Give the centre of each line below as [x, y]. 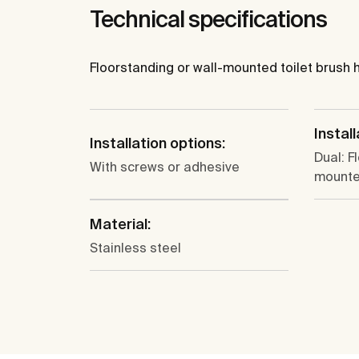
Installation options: [157, 143]
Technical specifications [208, 19]
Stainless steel [135, 248]
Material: [120, 224]
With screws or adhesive [165, 167]
